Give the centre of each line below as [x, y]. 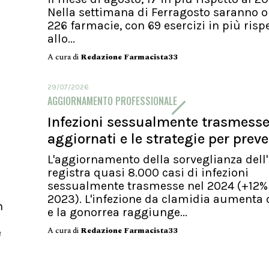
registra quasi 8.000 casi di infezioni [148, 173]
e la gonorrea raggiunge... [117, 213]
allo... [61, 39]
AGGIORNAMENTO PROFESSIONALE [112, 101]
